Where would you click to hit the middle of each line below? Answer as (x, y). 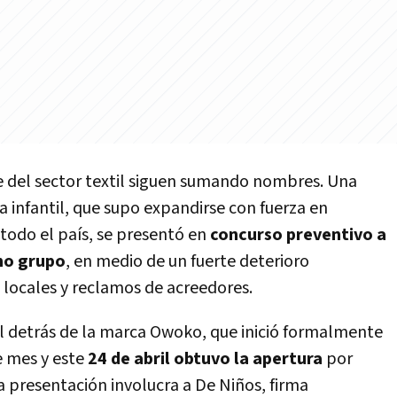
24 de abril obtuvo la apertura (205, 359)
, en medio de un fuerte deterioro (187, 261)
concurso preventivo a (298, 235)
